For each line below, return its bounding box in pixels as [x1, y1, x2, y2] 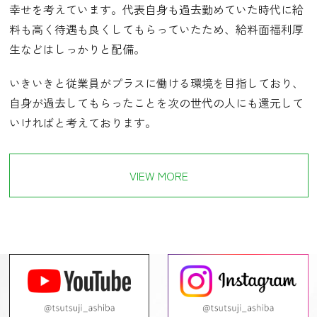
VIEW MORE [129, 166, 188, 184]
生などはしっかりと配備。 [8, 40, 145, 57]
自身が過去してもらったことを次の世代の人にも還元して [8, 93, 304, 111]
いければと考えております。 [8, 113, 156, 131]
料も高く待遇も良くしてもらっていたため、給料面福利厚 [8, 20, 304, 38]
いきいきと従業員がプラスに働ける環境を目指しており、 [8, 74, 304, 91]
